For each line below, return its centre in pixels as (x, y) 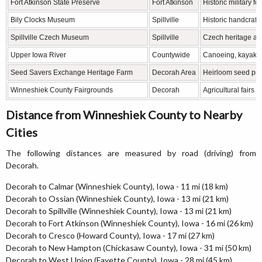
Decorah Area (174, 73)
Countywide (171, 55)
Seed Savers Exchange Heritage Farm (72, 73)
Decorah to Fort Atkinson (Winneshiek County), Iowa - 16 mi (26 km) (130, 223)
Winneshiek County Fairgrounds (62, 90)
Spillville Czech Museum (50, 37)
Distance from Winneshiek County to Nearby (124, 115)
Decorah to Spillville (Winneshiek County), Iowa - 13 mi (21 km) (119, 211)
